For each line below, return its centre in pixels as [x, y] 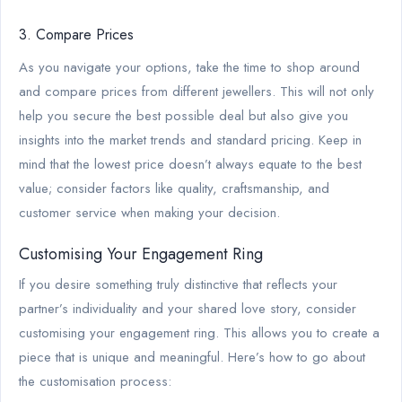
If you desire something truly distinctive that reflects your [178, 284]
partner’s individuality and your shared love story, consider [188, 308]
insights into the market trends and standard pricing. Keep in [190, 140]
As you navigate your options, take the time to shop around [189, 67]
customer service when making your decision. [149, 212]
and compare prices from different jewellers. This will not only [197, 91]
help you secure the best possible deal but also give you [184, 115]
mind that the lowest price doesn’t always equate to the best [190, 164]
